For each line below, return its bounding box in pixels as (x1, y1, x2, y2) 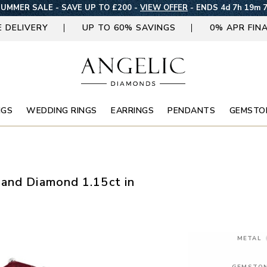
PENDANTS (167, 104, 216, 116)
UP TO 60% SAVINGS (82, 21, 176, 33)
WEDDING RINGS (26, 104, 97, 116)
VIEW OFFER (140, 2, 188, 14)
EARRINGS (111, 104, 154, 116)
